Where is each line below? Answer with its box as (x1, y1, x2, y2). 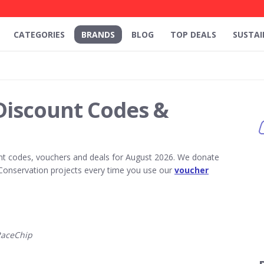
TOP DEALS (170, 29, 216, 40)
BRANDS (81, 29, 115, 40)
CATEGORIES (14, 29, 65, 40)
